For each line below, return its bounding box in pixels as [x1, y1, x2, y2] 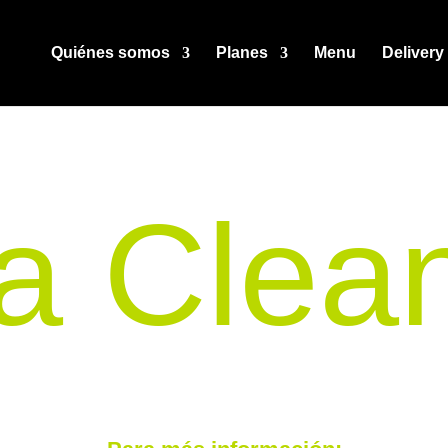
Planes [215, 44, 268, 61]
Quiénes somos [50, 44, 170, 61]
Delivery [381, 44, 444, 61]
